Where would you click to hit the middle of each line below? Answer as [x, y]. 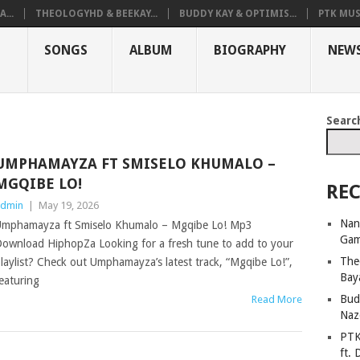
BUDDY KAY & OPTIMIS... [238, 14]
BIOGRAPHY [250, 50]
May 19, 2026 [68, 205]
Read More [277, 299]
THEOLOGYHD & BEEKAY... [96, 14]
